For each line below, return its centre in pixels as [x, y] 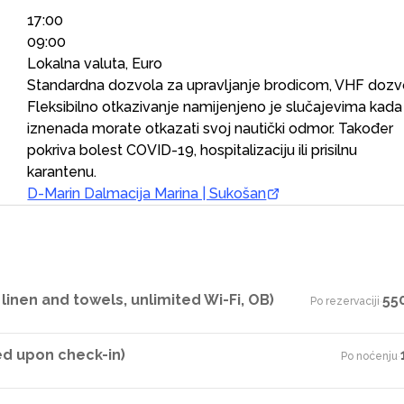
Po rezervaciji [344, 301]
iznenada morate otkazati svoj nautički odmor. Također [211, 129]
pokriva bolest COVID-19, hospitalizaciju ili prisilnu [193, 150]
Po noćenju [369, 356]
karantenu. [62, 172]
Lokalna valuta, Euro [95, 64]
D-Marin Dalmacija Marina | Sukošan [147, 193]
